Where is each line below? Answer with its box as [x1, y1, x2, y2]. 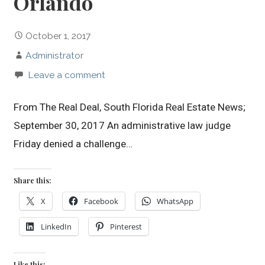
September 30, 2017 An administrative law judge [14, 119, 231, 131]
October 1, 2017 [25, 30, 91, 41]
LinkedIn [41, 221, 72, 232]
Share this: [14, 175, 52, 185]
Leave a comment [28, 69, 106, 80]
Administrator [25, 49, 84, 61]
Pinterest [110, 221, 143, 232]
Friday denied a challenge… [14, 137, 133, 150]
